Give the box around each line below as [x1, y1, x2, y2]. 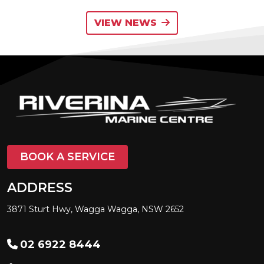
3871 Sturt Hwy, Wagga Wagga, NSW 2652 [7, 204, 184, 215]
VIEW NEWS [94, 17, 157, 29]
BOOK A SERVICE [20, 150, 115, 164]
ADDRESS [7, 180, 72, 196]
